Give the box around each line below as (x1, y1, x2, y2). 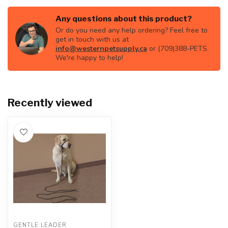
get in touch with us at (55, 35, 129, 44)
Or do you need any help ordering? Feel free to (55, 25, 208, 35)
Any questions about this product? (55, 14, 192, 23)
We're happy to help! (55, 53, 123, 63)
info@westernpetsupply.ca (55, 44, 147, 53)
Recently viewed (8, 96, 92, 109)
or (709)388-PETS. (147, 44, 209, 53)
